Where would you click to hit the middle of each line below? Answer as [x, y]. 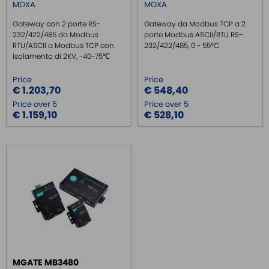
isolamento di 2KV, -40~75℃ [61, 56]
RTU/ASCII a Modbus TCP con [63, 46]
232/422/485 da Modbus [56, 35]
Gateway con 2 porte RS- [56, 24]
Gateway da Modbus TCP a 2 [195, 24]
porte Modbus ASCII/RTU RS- [193, 35]
